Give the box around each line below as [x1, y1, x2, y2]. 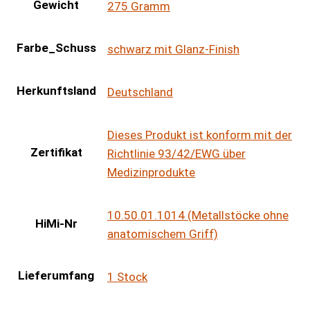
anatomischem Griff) [107, 227, 218, 241]
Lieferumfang [18, 268, 94, 283]
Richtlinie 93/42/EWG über [107, 147, 246, 161]
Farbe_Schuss [16, 41, 96, 55]
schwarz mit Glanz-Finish [107, 42, 239, 57]
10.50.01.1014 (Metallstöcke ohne [107, 208, 289, 223]
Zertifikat [30, 145, 82, 160]
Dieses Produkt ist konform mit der [107, 128, 292, 143]
